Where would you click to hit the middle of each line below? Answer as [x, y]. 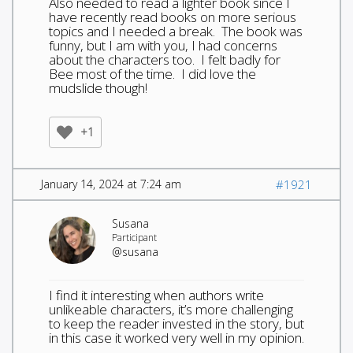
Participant [134, 237]
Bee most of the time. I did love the [152, 73]
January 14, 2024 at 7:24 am [111, 184]
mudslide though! [98, 87]
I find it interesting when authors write [156, 295]
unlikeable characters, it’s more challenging [171, 309]
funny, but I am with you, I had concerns [163, 45]
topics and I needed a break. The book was [176, 31]
